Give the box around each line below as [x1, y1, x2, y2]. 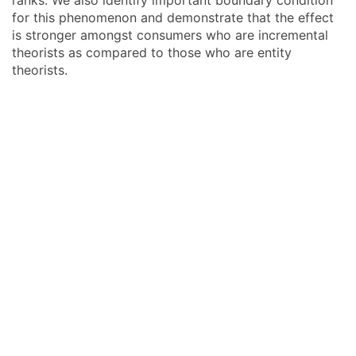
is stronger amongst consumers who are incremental [12, 27, 328, 43]
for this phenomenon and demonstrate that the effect [12, 10, 334, 25]
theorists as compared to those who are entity [12, 44, 292, 60]
